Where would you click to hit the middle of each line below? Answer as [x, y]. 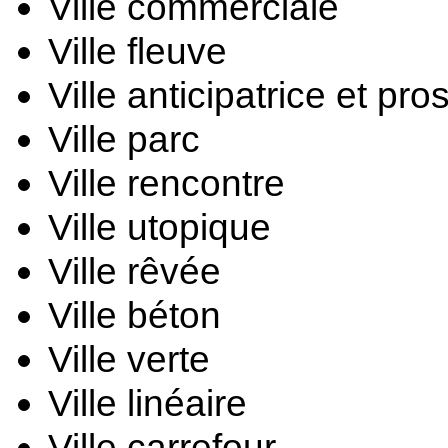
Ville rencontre [166, 183]
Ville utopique [159, 227]
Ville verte [129, 359]
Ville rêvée [134, 271]
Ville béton [134, 315]
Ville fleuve [137, 51]
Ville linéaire [147, 403]
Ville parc [124, 139]
